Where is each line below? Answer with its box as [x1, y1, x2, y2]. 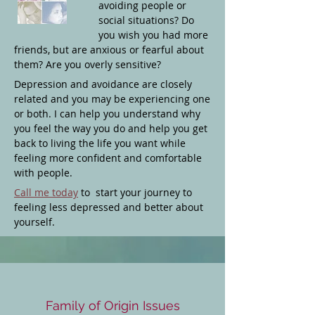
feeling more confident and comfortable [14, 151, 202, 165]
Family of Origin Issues [45, 298, 180, 313]
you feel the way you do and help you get [14, 122, 207, 135]
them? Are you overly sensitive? [14, 58, 161, 71]
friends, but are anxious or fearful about [14, 43, 204, 56]
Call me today [14, 186, 78, 199]
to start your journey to [78, 186, 192, 199]
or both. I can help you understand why [14, 107, 200, 120]
